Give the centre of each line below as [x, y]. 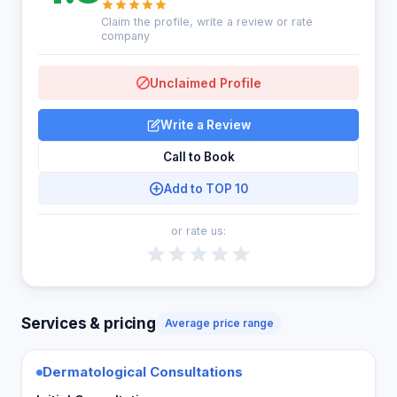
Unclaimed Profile [205, 83]
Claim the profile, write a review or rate [206, 22]
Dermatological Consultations [143, 372]
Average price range [219, 323]
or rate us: [198, 231]
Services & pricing [89, 323]
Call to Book [198, 157]
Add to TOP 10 [206, 189]
